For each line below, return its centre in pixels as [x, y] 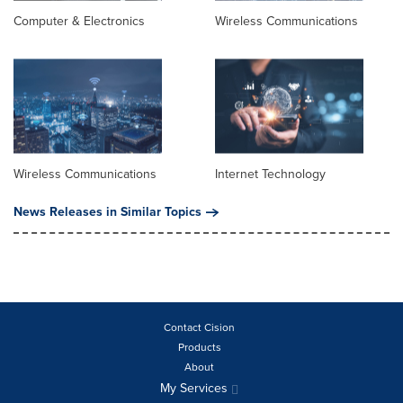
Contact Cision [199, 328]
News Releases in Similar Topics [107, 212]
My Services [196, 389]
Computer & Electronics [79, 22]
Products [199, 348]
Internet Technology [270, 175]
